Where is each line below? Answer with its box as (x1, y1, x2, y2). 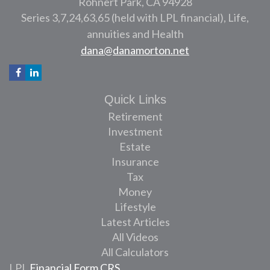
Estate (119, 139, 151, 153)
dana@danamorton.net (81, 43, 189, 57)
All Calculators (101, 245, 169, 259)
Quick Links (104, 92, 166, 106)
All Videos (111, 230, 159, 243)
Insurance (111, 154, 159, 168)
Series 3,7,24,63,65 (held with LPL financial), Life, (21, 10, 249, 24)
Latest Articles (100, 215, 170, 228)
